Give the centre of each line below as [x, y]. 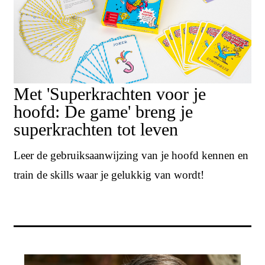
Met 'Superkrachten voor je [110, 94]
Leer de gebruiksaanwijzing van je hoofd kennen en [131, 155]
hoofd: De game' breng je [103, 112]
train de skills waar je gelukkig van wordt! [109, 174]
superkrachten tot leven [96, 130]
